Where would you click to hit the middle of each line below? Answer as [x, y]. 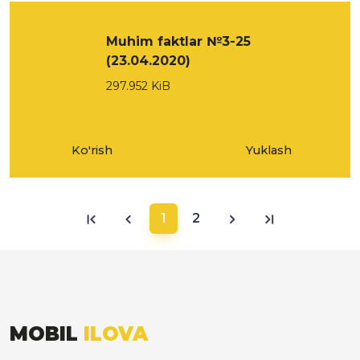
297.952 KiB [138, 86]
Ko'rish [92, 150]
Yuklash [268, 150]
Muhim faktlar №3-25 [178, 41]
